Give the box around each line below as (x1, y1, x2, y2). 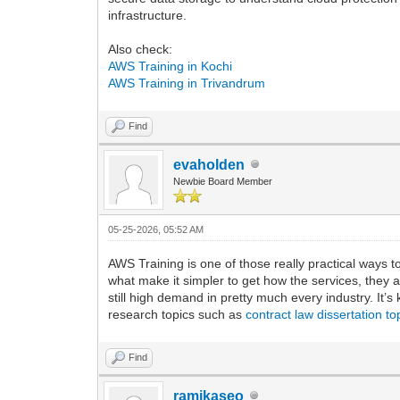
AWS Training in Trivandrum (108, 75, 266, 90)
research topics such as (108, 306, 246, 321)
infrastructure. (108, 7, 187, 22)
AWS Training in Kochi (108, 58, 233, 73)
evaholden (173, 156, 246, 172)
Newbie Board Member (173, 175, 273, 187)
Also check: (108, 41, 173, 56)
